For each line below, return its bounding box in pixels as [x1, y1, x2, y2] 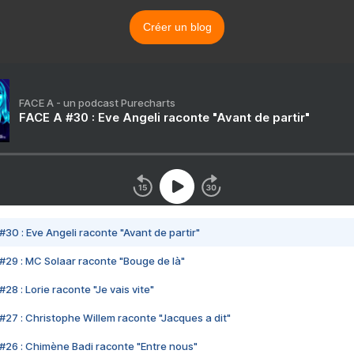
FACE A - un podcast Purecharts [19, 96, 175, 109]
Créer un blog [142, 21, 212, 33]
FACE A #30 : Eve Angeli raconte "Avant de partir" [19, 110, 310, 125]
